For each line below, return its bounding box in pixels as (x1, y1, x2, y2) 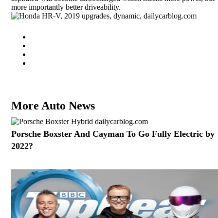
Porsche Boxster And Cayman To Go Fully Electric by (11, 129, 215, 139)
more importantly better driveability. (11, 3, 125, 11)
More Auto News (11, 99, 95, 112)
